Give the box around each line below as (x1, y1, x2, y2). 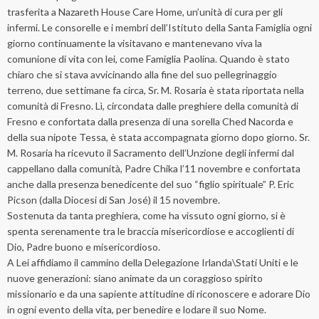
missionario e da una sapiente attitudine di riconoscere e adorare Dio (7, 288, 310, 300)
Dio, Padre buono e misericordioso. (7, 241, 160, 253)
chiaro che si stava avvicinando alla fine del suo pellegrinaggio (7, 68, 277, 81)
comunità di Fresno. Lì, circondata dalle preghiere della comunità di (7, 100, 298, 113)
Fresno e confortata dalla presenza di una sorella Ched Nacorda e (7, 115, 293, 128)
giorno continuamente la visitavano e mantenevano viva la (7, 37, 262, 50)
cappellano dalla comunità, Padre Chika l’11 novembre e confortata (7, 162, 300, 175)
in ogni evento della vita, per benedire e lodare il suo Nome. (7, 303, 266, 316)
